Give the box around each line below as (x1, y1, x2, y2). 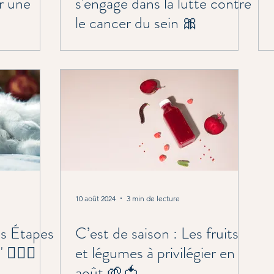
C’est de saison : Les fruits (75, 222, 239, 245)
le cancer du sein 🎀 (75, 12, 198, 34)
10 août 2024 (75, 193, 116, 203)
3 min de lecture (127, 193, 180, 203)
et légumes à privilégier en (75, 242, 235, 264)
